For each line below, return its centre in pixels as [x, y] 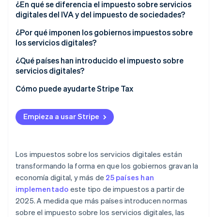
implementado [42, 189]
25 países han [130, 178]
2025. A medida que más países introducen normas [102, 201]
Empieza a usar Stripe [61, 116]
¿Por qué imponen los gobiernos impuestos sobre [104, 32]
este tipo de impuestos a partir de [127, 189]
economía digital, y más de [61, 178]
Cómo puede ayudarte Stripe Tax [74, 89]
